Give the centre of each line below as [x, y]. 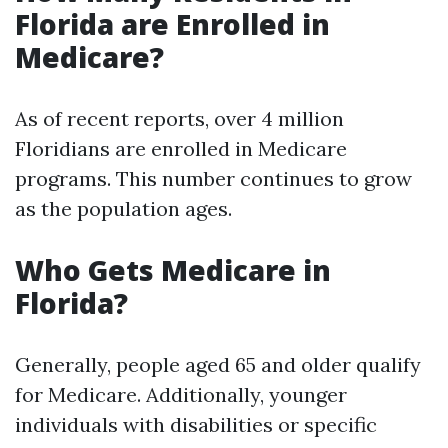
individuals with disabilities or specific [196, 424]
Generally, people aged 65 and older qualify [218, 364]
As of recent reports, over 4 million [179, 118]
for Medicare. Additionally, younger [181, 394]
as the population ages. [123, 208]
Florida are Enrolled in [172, 24]
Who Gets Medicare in [173, 270]
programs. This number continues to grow [213, 178]
